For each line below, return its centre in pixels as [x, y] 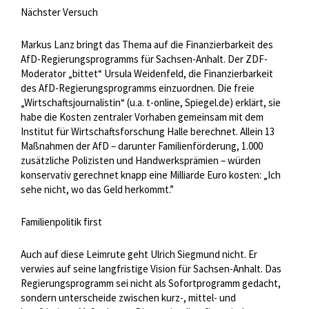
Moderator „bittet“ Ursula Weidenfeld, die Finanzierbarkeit [147, 74]
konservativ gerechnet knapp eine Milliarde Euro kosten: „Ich [151, 175]
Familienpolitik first [61, 222]
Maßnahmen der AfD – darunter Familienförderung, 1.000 [142, 146]
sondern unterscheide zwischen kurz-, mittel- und [128, 298]
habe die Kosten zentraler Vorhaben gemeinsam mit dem [142, 117]
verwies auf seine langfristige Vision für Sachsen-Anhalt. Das [151, 269]
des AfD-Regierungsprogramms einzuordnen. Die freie [138, 88]
